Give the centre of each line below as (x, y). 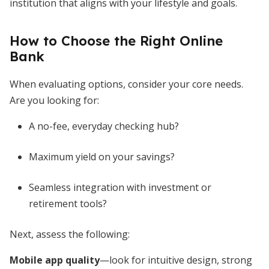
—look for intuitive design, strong (176, 260)
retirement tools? (68, 204)
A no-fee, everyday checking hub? (104, 126)
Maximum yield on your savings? (102, 157)
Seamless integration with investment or (120, 187)
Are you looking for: (54, 100)
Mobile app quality (55, 260)
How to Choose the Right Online (116, 41)
